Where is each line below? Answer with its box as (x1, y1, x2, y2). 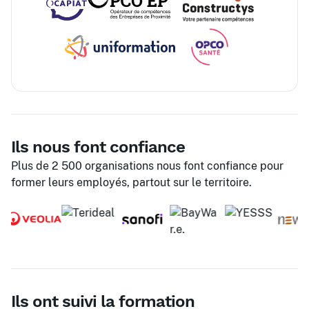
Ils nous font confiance (11, 137, 185, 157)
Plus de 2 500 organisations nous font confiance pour (11, 159, 283, 173)
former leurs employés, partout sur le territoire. (11, 176, 252, 190)
